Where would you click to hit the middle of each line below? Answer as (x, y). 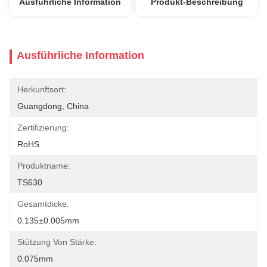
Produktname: (44, 166)
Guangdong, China (53, 106)
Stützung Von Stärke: (57, 242)
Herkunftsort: (42, 89)
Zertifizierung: (43, 128)
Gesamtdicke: (43, 204)
